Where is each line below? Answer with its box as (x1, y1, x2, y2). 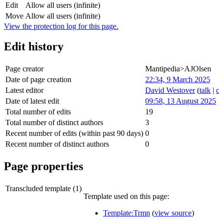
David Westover (145, 86, 195, 95)
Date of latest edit (5, 97, 59, 106)
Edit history (4, 40, 64, 53)
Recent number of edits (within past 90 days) (5, 129, 143, 138)
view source (154, 209, 192, 218)
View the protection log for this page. (4, 22, 118, 30)
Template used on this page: (84, 192, 169, 201)
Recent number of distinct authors (5, 140, 109, 149)
